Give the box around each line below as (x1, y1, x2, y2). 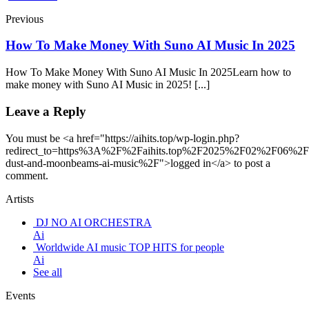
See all (33, 266, 62, 278)
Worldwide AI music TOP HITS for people (36, 241, 224, 253)
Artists (6, 192, 34, 205)
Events (6, 289, 35, 301)
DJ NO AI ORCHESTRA (36, 216, 152, 228)
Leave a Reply (6, 103, 86, 119)
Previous (6, 12, 43, 25)
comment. (6, 169, 48, 181)
